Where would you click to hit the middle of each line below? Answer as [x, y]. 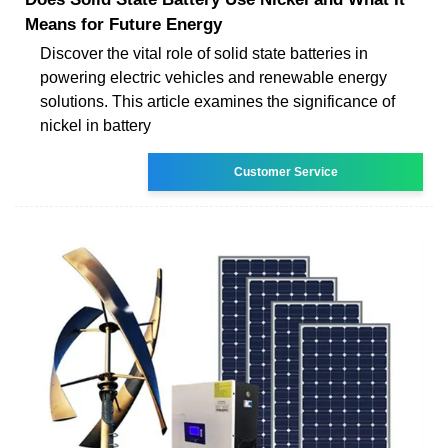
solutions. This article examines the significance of [217, 101]
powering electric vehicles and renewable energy [213, 77]
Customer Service [285, 171]
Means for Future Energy [123, 24]
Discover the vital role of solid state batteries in [204, 53]
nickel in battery [95, 125]
